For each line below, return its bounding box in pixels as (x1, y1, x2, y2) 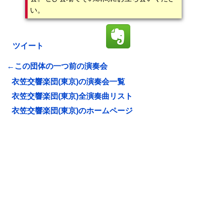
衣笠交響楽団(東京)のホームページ (12, 107, 133, 115)
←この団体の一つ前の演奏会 (7, 62, 108, 70)
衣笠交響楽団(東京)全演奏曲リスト (12, 92, 133, 100)
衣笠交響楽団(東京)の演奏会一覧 (12, 77, 125, 86)
